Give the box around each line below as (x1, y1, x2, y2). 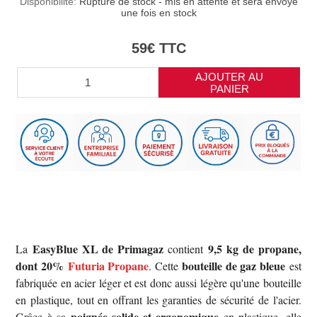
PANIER (209, 82, 249, 95)
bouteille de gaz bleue (182, 258, 286, 275)
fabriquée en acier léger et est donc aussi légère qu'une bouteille (16, 275, 301, 291)
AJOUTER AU (195, 70, 263, 83)
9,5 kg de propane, (207, 241, 301, 258)
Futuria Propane (67, 258, 149, 275)
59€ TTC (131, 40, 186, 57)
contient (163, 241, 204, 257)
